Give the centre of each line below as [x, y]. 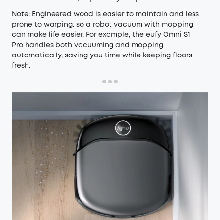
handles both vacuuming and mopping [93, 45]
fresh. [21, 66]
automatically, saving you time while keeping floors [102, 55]
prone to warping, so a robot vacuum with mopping [102, 24]
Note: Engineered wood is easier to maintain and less [105, 14]
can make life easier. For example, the [79, 35]
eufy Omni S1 [168, 35]
